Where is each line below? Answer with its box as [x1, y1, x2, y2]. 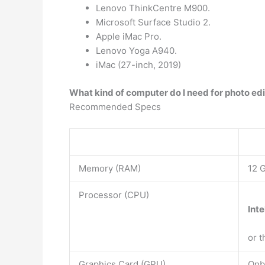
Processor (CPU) [79, 189, 149, 201]
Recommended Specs [69, 101, 161, 112]
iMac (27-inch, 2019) [96, 59, 181, 70]
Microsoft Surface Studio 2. [96, 17, 211, 28]
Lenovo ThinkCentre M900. [96, 2, 210, 14]
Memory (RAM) [79, 162, 141, 174]
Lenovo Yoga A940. [96, 45, 177, 56]
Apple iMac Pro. [96, 31, 161, 42]
